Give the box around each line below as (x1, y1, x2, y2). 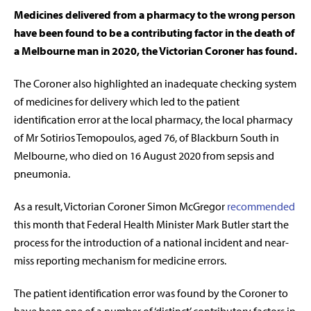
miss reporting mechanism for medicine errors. (14, 253, 226, 268)
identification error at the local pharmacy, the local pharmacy (14, 112, 293, 127)
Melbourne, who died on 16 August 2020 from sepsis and (14, 149, 274, 163)
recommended (227, 199, 295, 214)
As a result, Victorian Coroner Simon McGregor (14, 199, 227, 214)
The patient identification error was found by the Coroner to (14, 286, 288, 301)
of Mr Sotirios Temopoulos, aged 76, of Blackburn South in (14, 131, 279, 145)
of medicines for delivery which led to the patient (14, 94, 239, 109)
